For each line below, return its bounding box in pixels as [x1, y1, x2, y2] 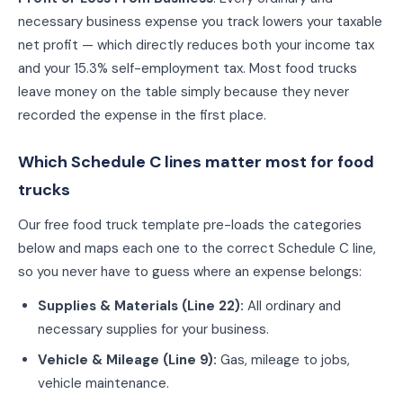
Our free [18, 216, 73, 234]
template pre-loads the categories [138, 216, 362, 234]
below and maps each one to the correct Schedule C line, [18, 239, 376, 257]
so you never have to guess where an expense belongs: [18, 263, 362, 281]
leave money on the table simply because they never [18, 83, 349, 101]
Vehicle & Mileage [38, 351, 159, 369]
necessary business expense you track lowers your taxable [18, 13, 382, 31]
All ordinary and [247, 297, 341, 315]
